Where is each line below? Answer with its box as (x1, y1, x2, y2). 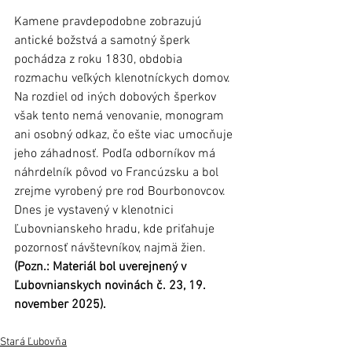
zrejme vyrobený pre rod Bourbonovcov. (14, 184, 229, 200)
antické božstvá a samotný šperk (14, 33, 193, 49)
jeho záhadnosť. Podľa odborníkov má (14, 146, 218, 163)
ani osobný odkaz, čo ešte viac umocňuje (14, 127, 236, 144)
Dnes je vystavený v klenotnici (14, 203, 177, 219)
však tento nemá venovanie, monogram (14, 108, 227, 125)
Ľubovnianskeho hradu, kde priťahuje (14, 222, 218, 238)
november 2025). (14, 297, 106, 313)
